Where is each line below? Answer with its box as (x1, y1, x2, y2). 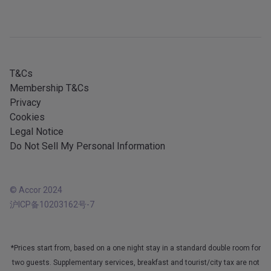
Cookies (10, 111, 45, 123)
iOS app (10, 31, 43, 43)
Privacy (10, 96, 41, 108)
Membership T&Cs (10, 82, 89, 94)
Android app (10, 53, 60, 65)
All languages (10, 41, 67, 53)
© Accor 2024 (10, 184, 62, 195)
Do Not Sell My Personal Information (10, 140, 165, 152)
